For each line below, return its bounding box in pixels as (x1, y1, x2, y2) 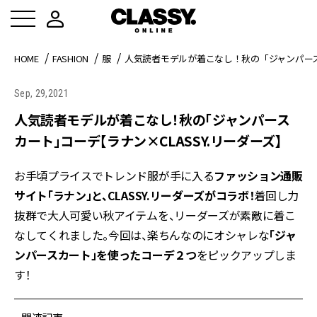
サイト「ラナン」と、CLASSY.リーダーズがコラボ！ (14, 187, 255, 204)
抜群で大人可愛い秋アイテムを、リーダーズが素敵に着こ (14, 207, 296, 224)
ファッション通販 (214, 167, 303, 184)
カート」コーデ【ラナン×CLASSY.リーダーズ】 (14, 131, 282, 150)
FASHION (52, 52, 89, 65)
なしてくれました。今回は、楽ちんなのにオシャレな (14, 226, 270, 243)
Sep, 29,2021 (14, 88, 69, 99)
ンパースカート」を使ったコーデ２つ (14, 246, 197, 263)
